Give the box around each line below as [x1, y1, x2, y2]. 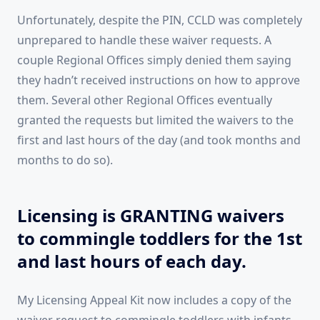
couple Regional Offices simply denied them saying [17, 52, 291, 69]
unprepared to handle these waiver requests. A [17, 32, 271, 49]
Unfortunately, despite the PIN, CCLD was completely [17, 12, 302, 29]
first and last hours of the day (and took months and [17, 132, 301, 149]
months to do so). [17, 152, 113, 169]
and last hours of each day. [17, 249, 246, 274]
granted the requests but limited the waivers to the [17, 112, 294, 129]
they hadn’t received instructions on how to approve [17, 72, 300, 89]
